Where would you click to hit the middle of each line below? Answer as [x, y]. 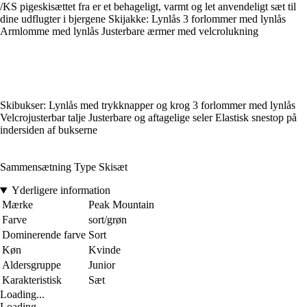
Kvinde [105, 250]
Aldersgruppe [32, 265]
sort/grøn [108, 220]
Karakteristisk [32, 280]
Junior [102, 265]
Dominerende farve [44, 235]
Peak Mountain [121, 205]
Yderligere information [61, 191]
